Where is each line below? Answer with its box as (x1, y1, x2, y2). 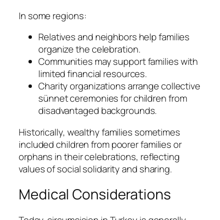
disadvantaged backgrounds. (38, 104, 157, 117)
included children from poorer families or (19, 137, 182, 151)
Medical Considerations (19, 185, 171, 204)
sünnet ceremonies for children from (38, 92, 187, 105)
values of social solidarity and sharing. (19, 162, 172, 175)
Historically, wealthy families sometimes (19, 125, 180, 138)
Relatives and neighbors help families (38, 30, 190, 44)
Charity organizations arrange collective (38, 80, 200, 93)
